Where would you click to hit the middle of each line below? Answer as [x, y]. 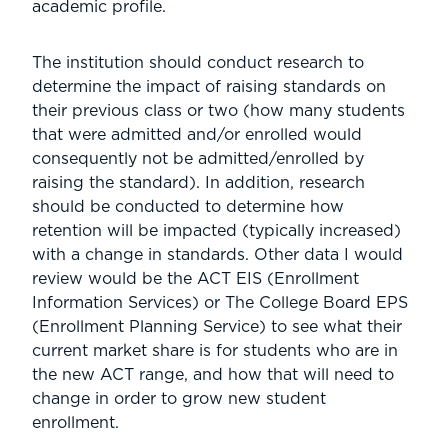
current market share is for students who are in [215, 350]
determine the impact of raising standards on [209, 86]
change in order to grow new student [179, 398]
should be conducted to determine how [188, 206]
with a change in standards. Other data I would [217, 254]
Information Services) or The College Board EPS [220, 302]
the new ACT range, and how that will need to [213, 374]
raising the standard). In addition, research [198, 182]
